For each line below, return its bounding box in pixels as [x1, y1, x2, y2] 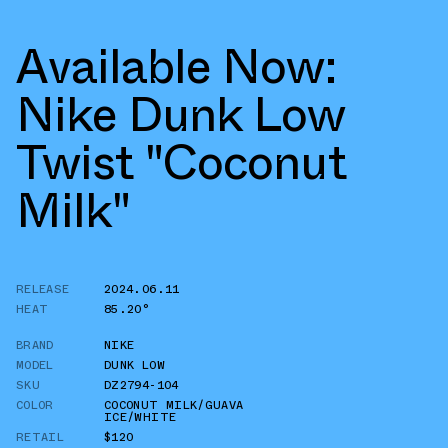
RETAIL [16, 427, 65, 446]
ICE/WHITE [104, 407, 177, 426]
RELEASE [16, 279, 70, 298]
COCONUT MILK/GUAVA [104, 395, 244, 414]
